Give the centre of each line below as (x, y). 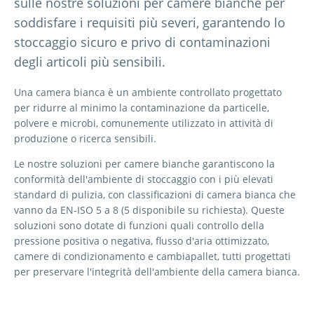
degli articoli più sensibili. (90, 61)
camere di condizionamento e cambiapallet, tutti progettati (152, 256)
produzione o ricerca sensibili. (85, 138)
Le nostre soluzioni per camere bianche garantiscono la (144, 163)
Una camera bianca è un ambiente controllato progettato (148, 92)
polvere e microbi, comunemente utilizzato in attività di (144, 123)
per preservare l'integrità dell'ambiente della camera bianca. (157, 271)
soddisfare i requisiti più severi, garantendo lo (150, 22)
